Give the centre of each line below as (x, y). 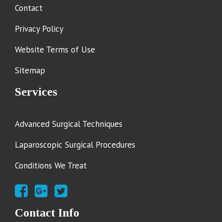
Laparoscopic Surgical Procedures (75, 145)
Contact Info (47, 213)
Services (36, 92)
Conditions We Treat (51, 166)
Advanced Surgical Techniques (69, 124)
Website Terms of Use (55, 50)
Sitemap (30, 71)
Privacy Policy (39, 29)
